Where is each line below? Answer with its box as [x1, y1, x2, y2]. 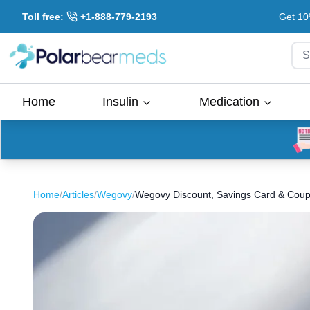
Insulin [102, 95, 138, 109]
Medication [199, 95, 259, 109]
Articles [62, 189, 94, 200]
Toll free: [22, 11, 64, 22]
